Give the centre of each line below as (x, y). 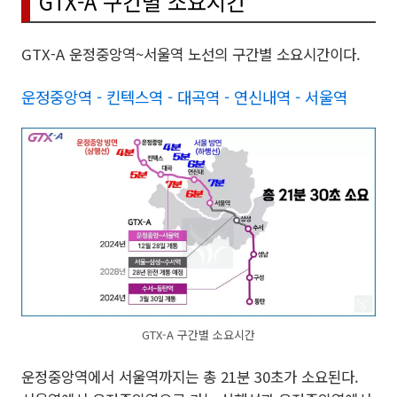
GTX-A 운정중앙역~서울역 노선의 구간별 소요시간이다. (191, 54)
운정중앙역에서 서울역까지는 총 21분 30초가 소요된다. (190, 377)
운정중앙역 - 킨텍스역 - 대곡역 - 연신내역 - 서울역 (184, 97)
